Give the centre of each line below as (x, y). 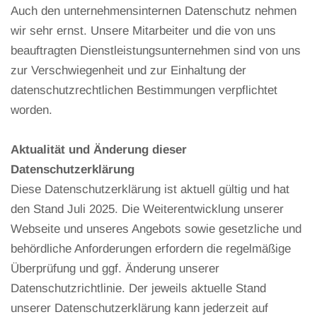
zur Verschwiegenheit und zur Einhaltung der (128, 70)
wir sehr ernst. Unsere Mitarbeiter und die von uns (143, 30)
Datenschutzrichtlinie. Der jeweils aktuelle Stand (138, 288)
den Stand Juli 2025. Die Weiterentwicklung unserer (147, 209)
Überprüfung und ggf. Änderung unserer (115, 268)
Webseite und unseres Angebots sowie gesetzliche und (156, 229)
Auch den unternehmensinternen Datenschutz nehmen (154, 11)
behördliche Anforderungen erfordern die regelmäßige (151, 248)
